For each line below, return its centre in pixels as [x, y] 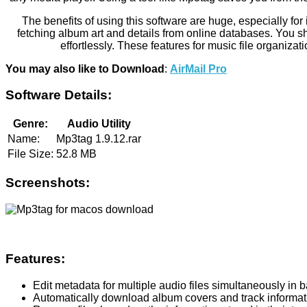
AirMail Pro [198, 69]
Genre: [30, 124]
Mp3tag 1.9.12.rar [99, 139]
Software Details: [59, 95]
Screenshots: [48, 182]
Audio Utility [99, 124]
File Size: [30, 154]
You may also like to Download [85, 69]
